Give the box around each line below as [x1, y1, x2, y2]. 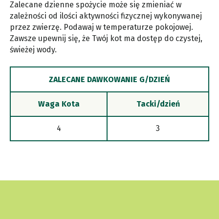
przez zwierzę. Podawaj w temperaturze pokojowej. [10, 22, 193, 32]
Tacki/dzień [136, 99, 180, 109]
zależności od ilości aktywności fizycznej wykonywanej [10, 11, 202, 21]
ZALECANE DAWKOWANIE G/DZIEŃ [49, 75, 170, 85]
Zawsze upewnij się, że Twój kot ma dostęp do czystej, [10, 34, 202, 44]
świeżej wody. [10, 45, 57, 55]
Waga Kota [38, 99, 80, 109]
